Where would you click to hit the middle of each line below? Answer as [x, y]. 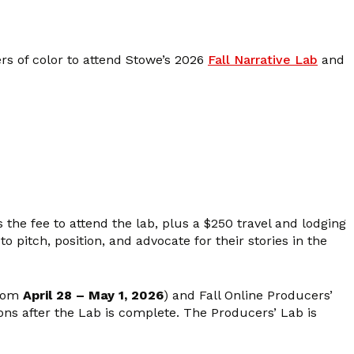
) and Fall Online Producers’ [248, 296]
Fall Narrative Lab [263, 59]
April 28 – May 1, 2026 [93, 296]
